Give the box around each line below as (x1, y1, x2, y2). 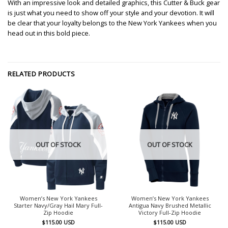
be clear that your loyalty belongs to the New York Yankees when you (8, 18, 217, 27)
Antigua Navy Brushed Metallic (128, 202, 211, 210)
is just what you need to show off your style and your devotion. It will (8, 8, 214, 17)
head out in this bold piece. (8, 28, 90, 38)
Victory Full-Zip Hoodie (138, 209, 201, 217)
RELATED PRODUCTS (8, 69, 75, 78)
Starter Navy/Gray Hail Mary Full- (14, 202, 103, 210)
